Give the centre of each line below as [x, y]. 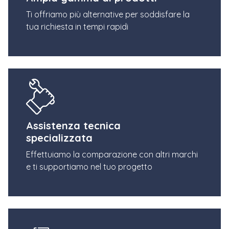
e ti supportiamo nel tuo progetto [89, 166]
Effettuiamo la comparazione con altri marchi [112, 154]
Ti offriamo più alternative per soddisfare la [108, 14]
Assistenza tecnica [73, 125]
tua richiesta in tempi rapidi [77, 26]
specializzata [59, 138]
